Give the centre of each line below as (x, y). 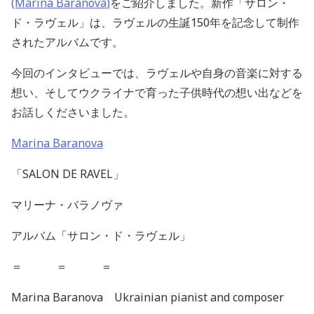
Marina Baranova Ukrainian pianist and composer (148, 297)
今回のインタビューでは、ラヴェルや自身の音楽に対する (157, 73)
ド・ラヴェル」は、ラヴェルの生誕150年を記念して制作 (155, 22)
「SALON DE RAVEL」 (68, 174)
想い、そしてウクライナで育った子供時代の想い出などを (157, 93)
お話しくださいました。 (78, 112)
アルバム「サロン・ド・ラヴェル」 (101, 235)
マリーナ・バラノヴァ (67, 205)
